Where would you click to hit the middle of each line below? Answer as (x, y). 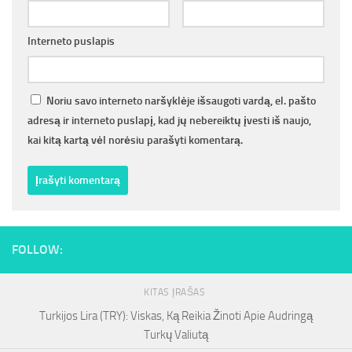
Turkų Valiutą (176, 334)
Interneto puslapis (71, 42)
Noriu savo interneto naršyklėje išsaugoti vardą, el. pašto (181, 101)
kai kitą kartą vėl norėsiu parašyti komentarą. (135, 141)
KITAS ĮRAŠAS (176, 293)
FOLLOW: (37, 250)
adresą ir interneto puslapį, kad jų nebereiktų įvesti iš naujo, (169, 121)
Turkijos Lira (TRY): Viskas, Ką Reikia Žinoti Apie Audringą (176, 315)
